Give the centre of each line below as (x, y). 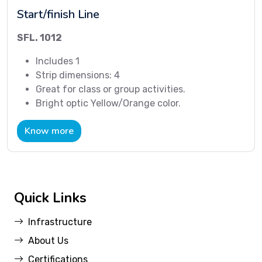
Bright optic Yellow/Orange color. (108, 104)
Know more (49, 131)
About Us (48, 241)
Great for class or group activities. (111, 89)
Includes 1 (58, 61)
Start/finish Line (58, 15)
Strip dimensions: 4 (78, 75)
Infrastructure (60, 222)
